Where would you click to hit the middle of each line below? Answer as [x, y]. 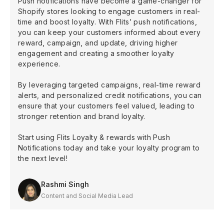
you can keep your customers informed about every [109, 32]
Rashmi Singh [65, 184]
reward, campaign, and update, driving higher [98, 42]
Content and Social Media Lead [87, 196]
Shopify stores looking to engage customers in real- [109, 11]
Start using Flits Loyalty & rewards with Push [94, 137]
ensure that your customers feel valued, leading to [106, 105]
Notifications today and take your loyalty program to [109, 147]
